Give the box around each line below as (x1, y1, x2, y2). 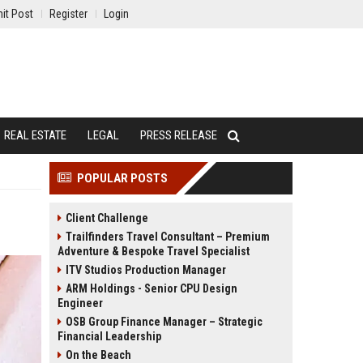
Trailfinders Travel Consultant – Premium (66, 230, 270, 243)
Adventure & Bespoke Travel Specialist (58, 245, 250, 258)
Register (49, 7, 88, 20)
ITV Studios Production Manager (66, 263, 226, 276)
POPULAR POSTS (77, 171, 168, 186)
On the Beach (66, 348, 131, 361)
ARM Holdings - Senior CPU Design (66, 282, 237, 295)
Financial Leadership (58, 330, 161, 343)
